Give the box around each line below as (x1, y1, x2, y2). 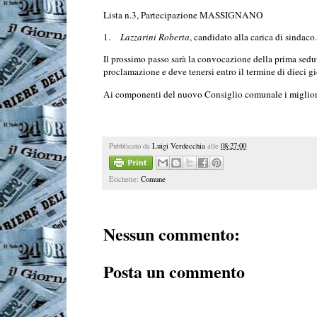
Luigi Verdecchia (152, 140, 205, 151)
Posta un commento (103, 259, 245, 284)
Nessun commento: (103, 221, 240, 247)
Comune (141, 174, 166, 185)
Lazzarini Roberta (120, 30, 190, 44)
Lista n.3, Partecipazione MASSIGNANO (103, 8, 263, 21)
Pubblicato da (109, 140, 152, 151)
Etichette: (109, 174, 141, 185)
